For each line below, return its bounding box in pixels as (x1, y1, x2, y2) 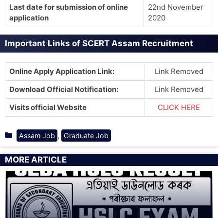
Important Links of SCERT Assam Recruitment (5, 38, 193, 48)
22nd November (147, 2, 203, 12)
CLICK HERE (158, 102, 200, 112)
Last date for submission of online (9, 2, 128, 12)
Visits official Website (9, 102, 87, 112)
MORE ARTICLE (5, 154, 67, 164)
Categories (16, 124, 54, 134)
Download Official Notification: (9, 84, 118, 94)
